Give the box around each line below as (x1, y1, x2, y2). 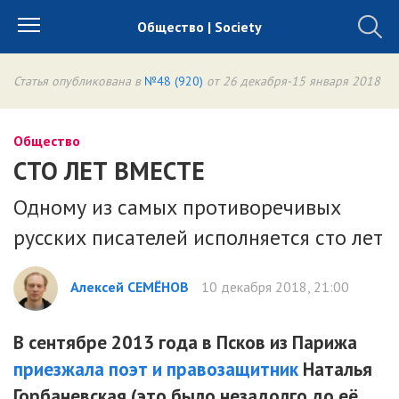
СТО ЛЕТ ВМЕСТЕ (13, 154, 205, 187)
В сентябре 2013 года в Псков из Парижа (13, 330, 357, 355)
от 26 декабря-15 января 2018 (203, 73, 380, 89)
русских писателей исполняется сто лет (13, 224, 383, 251)
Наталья (298, 357, 372, 382)
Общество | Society (136, 18, 262, 36)
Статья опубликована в (13, 73, 144, 89)
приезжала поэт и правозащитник (13, 357, 298, 382)
